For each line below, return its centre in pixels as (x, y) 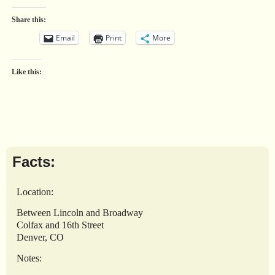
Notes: (29, 258)
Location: (35, 192)
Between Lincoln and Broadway (80, 212)
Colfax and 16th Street (60, 225)
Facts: (34, 162)
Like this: (26, 72)
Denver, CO (40, 237)
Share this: (29, 20)
